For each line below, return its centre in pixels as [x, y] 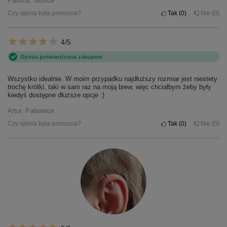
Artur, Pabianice [31, 111]
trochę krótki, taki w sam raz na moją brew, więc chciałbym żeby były [109, 87]
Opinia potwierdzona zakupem [61, 57]
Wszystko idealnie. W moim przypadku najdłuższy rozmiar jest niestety [112, 79]
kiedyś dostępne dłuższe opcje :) [56, 95]
